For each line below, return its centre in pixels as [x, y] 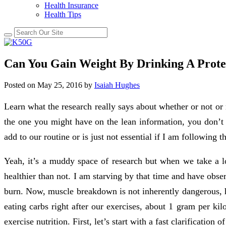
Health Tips [63, 14]
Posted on [20, 85]
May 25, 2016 [60, 85]
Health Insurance [71, 5]
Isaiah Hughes [117, 85]
